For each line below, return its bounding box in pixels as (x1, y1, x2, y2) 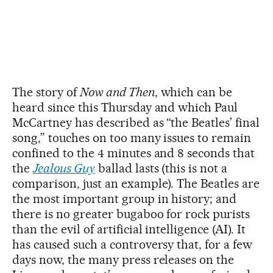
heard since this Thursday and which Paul (12, 100, 238, 115)
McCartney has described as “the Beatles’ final (12, 115, 260, 130)
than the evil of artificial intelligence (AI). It (12, 222, 246, 237)
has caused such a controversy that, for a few (12, 237, 253, 252)
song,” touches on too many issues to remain (12, 130, 252, 146)
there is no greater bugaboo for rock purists (12, 207, 250, 222)
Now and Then (79, 85, 155, 100)
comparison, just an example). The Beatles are (12, 176, 260, 191)
